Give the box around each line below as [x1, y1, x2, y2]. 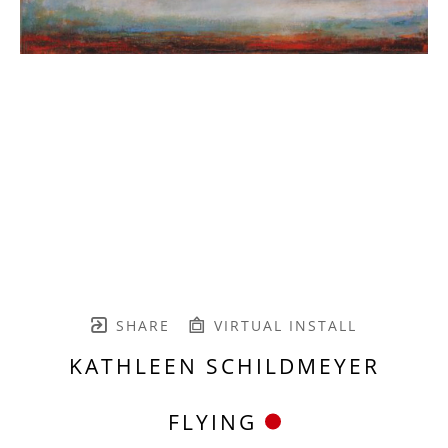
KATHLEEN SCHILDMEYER [68, 351, 380, 380]
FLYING [167, 407, 257, 436]
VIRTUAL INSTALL [207, 315, 357, 335]
